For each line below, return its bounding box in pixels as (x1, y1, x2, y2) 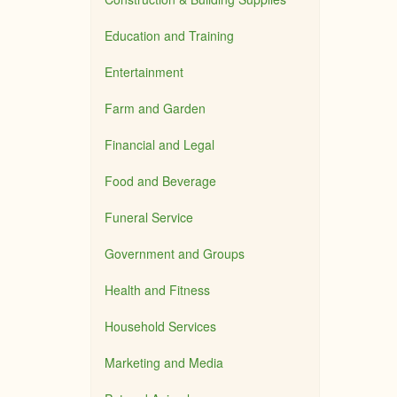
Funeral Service (105, 208, 193, 226)
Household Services (105, 317, 216, 335)
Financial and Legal (105, 136, 214, 153)
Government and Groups (105, 245, 245, 262)
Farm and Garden (105, 99, 206, 117)
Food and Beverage (105, 172, 216, 190)
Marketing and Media (105, 354, 223, 371)
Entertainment (105, 63, 183, 81)
